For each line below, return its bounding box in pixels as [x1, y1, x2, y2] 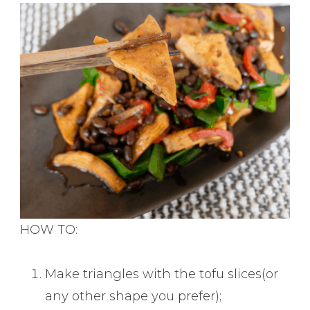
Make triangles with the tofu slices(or [45, 266, 279, 282]
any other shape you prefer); [45, 289, 222, 304]
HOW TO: [20, 221, 78, 237]
